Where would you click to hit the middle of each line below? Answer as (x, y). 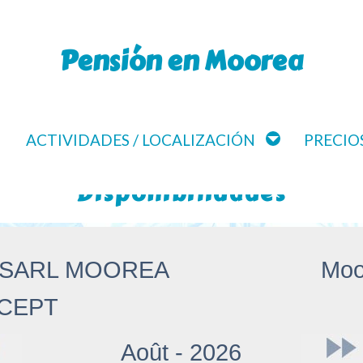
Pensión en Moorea (181, 61)
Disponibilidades (181, 194)
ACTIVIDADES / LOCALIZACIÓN (141, 140)
